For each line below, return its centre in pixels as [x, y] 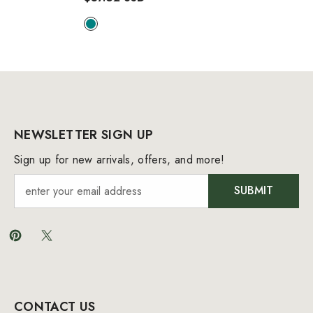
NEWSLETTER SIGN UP [84, 134]
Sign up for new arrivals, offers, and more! [119, 159]
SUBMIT [254, 191]
